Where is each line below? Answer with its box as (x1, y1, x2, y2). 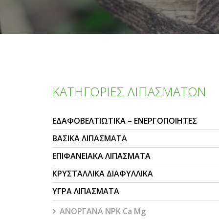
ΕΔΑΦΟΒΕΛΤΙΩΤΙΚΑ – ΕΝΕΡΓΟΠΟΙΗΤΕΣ (52, 115, 197, 126)
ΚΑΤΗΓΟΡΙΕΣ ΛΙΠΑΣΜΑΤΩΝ (52, 83, 206, 100)
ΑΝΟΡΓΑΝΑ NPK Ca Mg (60, 206, 146, 217)
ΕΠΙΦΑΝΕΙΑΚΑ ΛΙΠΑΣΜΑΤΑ (52, 151, 151, 161)
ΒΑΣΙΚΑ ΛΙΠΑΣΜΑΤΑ (52, 133, 127, 144)
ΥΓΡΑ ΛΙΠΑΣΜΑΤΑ (52, 186, 119, 197)
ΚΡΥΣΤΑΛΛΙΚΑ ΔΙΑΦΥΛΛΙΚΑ (52, 168, 153, 179)
